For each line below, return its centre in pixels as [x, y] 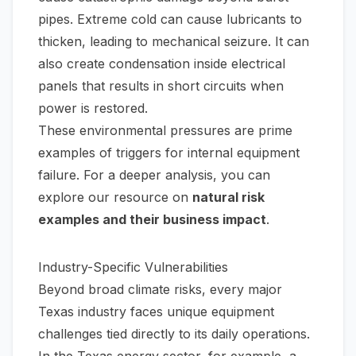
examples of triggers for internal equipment [169, 153]
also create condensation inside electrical [162, 64]
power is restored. [93, 108]
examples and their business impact [152, 219]
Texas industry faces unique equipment [156, 311]
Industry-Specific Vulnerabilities [133, 267]
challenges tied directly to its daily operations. [174, 334]
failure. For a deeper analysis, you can [154, 175]
